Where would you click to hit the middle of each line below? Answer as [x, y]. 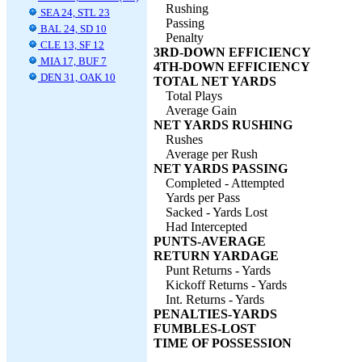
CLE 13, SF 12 [71, 45]
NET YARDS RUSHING [223, 125]
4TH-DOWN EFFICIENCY [232, 67]
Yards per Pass [203, 198]
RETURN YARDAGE [216, 256]
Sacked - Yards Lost [217, 212]
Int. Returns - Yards [215, 299]
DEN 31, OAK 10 [77, 77]
